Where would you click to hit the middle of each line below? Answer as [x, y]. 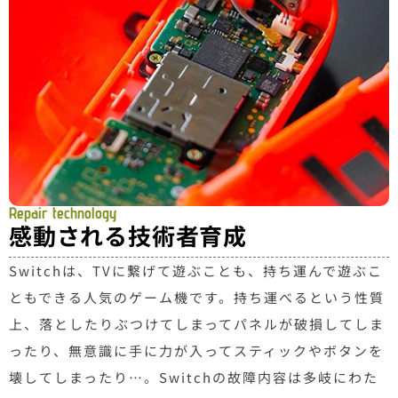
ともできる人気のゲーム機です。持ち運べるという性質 [197, 297]
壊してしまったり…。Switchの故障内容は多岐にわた [194, 377]
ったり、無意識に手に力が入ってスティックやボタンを [196, 350]
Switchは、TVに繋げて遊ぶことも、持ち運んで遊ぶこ [196, 270]
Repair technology [63, 212]
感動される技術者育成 [128, 235]
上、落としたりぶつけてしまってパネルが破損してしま [197, 323]
